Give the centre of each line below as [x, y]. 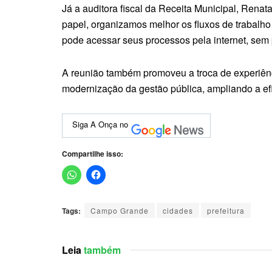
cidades [178, 211]
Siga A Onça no [100, 124]
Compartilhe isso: [93, 154]
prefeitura [226, 211]
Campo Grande [120, 211]
